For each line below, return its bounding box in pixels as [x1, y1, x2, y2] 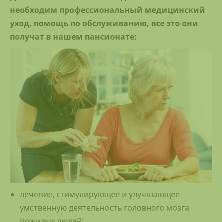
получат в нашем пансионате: [10, 31, 137, 43]
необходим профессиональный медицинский [10, 4, 205, 16]
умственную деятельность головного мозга [20, 202, 189, 214]
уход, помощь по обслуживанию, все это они [10, 18, 198, 29]
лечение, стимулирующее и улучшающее [20, 189, 180, 200]
